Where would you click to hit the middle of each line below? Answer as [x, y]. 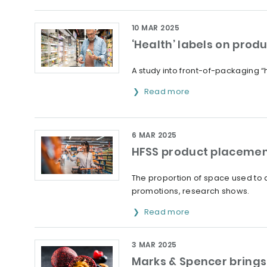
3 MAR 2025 [154, 245]
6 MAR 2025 [154, 135]
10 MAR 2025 [155, 28]
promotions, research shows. [190, 191]
